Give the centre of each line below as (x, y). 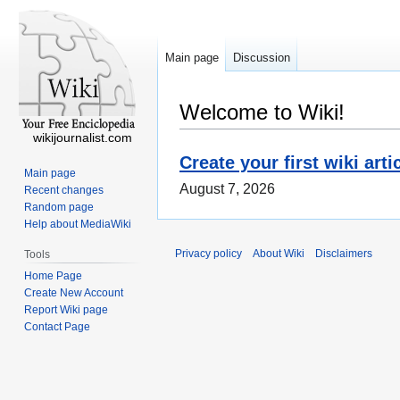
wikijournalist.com (82, 137)
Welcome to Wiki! (262, 112)
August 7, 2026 (227, 189)
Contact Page (58, 326)
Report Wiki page (67, 309)
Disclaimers (344, 254)
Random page (59, 207)
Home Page (54, 275)
